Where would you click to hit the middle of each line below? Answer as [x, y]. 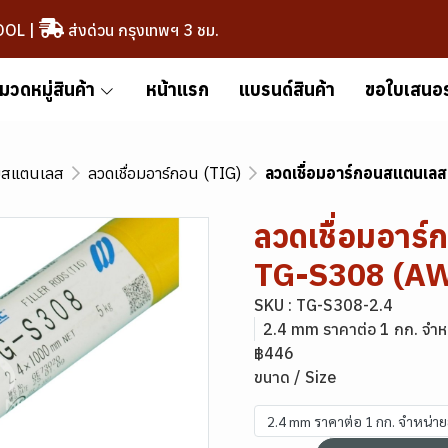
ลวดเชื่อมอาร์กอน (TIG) [164, 173]
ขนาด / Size [295, 377]
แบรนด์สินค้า [286, 89]
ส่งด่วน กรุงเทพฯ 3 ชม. [141, 29]
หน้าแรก [177, 89]
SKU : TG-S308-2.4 [323, 305]
